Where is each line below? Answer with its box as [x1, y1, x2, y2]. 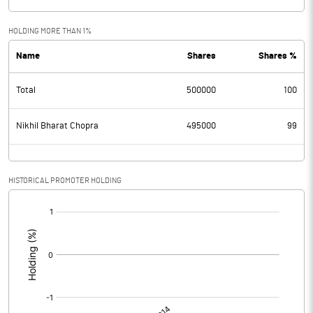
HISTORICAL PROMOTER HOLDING [8, 177, 122, 184]
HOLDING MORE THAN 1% [8, 27, 92, 35]
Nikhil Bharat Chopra [16, 122, 99, 131]
